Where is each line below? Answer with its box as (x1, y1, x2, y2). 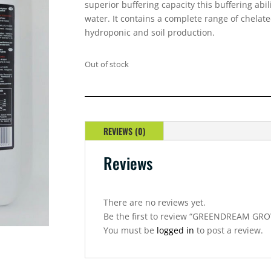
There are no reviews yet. (103, 197, 206, 209)
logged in (157, 224, 195, 237)
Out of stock (85, 58, 129, 70)
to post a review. (194, 224, 264, 237)
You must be (103, 224, 157, 237)
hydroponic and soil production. (85, 27, 215, 39)
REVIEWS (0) (103, 125, 146, 138)
